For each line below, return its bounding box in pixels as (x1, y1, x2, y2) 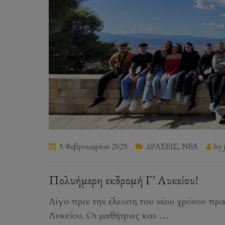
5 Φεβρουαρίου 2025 (59, 141, 128, 152)
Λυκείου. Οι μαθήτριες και (49, 209, 159, 222)
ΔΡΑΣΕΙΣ (146, 141, 178, 152)
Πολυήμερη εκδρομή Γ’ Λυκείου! (49, 172, 198, 188)
